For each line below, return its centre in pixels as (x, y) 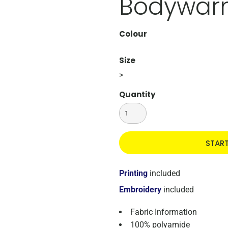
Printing (133, 173)
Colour (133, 34)
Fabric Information (164, 212)
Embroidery (140, 190)
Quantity (137, 94)
